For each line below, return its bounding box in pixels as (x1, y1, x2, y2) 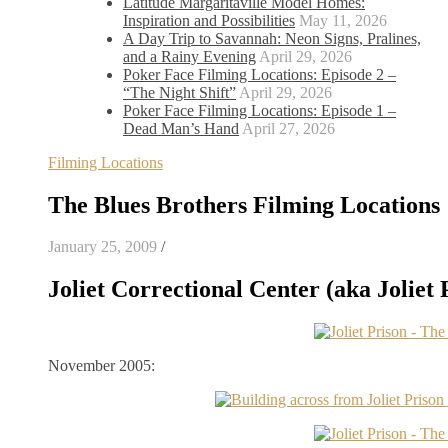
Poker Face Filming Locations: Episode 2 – (123, 65, 396, 83)
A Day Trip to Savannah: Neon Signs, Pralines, (123, 29, 421, 47)
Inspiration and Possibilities (123, 11, 295, 29)
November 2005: (48, 357, 155, 375)
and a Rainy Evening (123, 47, 256, 65)
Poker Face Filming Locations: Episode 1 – (123, 101, 396, 119)
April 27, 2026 (242, 119, 335, 137)
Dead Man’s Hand (123, 119, 239, 137)
